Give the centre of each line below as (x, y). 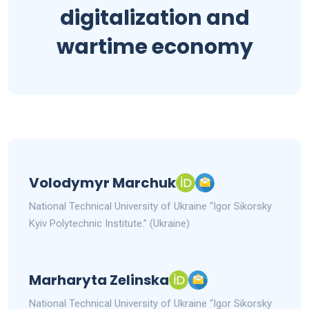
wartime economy (154, 47)
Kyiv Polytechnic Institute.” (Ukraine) (109, 223)
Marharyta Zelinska (99, 280)
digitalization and (154, 18)
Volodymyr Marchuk (102, 182)
